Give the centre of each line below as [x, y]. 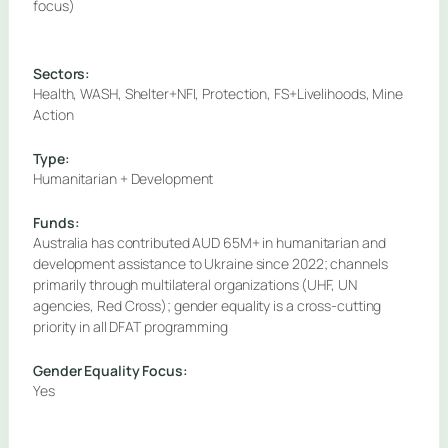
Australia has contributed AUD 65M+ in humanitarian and [209, 242]
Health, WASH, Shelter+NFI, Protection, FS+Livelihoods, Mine [218, 93]
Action [53, 114]
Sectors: [62, 73]
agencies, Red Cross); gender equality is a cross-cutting [207, 305]
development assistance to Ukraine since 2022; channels [210, 263]
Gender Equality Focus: [110, 370]
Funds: [56, 222]
